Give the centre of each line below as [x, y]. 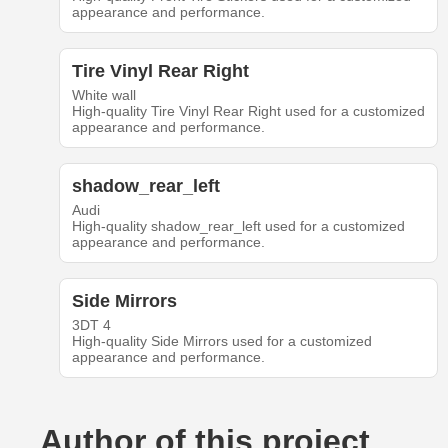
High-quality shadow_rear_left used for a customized [238, 226]
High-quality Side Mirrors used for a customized [221, 341]
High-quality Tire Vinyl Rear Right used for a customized [248, 111]
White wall [103, 95]
